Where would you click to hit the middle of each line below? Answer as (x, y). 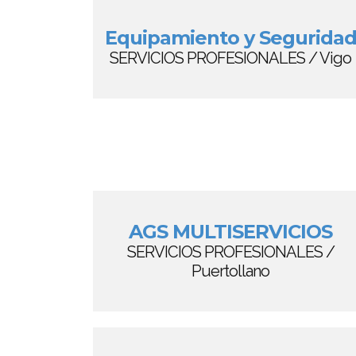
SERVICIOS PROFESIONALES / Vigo (230, 58)
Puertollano (230, 271)
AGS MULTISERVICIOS (230, 232)
